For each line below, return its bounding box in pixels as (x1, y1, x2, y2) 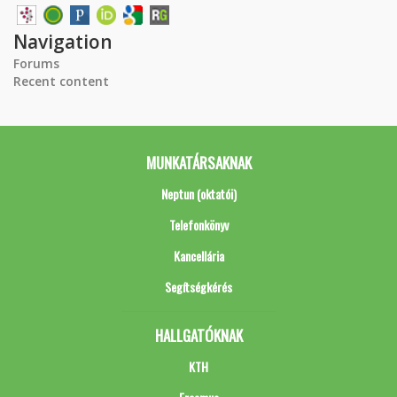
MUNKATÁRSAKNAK (145, 152, 252, 175)
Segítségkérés (165, 277, 232, 297)
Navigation (13, 29, 113, 55)
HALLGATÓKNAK (154, 324, 243, 347)
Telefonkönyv (168, 215, 229, 235)
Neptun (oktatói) (160, 184, 237, 204)
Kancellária (173, 246, 224, 266)
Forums (13, 55, 59, 73)
